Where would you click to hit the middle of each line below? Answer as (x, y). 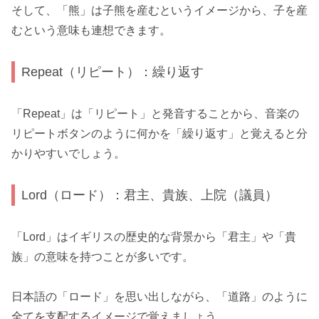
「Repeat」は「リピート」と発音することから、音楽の (155, 113)
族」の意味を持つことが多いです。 (103, 256)
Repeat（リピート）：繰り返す (113, 72)
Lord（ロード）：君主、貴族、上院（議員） (150, 195)
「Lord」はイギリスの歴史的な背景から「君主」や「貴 (154, 236)
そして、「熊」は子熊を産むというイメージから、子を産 (159, 10)
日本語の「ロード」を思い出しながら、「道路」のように (159, 297)
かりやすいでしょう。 (68, 153)
